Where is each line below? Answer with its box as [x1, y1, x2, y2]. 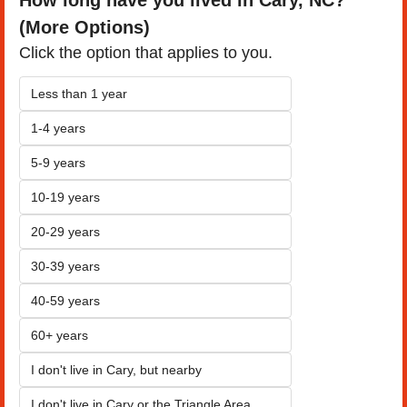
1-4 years [31, 120, 85, 135]
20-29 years [31, 223, 100, 239]
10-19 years [31, 189, 100, 204]
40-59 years [31, 293, 100, 308]
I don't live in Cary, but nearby [31, 362, 202, 377]
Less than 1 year [31, 85, 127, 101]
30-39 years [31, 258, 100, 273]
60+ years [31, 327, 88, 342]
